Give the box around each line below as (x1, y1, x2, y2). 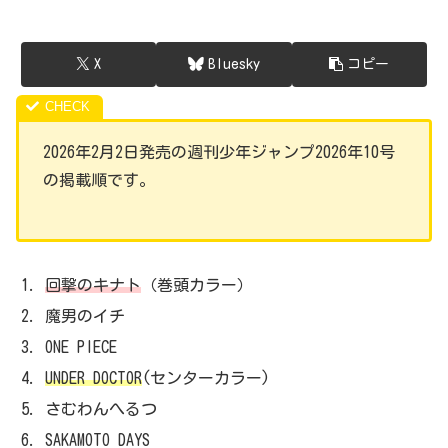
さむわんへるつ (45, 401, 158, 418)
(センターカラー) (142, 370, 271, 387)
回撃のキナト (45, 276, 142, 293)
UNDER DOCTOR (45, 370, 143, 387)
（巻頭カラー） (141, 276, 254, 293)
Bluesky (208, 56, 260, 71)
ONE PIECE (45, 338, 118, 355)
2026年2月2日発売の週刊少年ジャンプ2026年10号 (43, 143, 395, 160)
